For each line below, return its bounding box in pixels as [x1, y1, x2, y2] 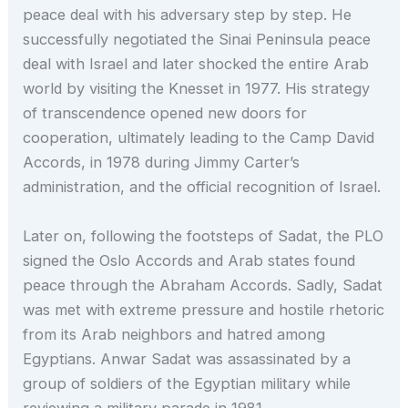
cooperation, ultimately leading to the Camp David [23, 128, 375, 148]
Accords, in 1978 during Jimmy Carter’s [23, 153, 301, 172]
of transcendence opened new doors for [23, 104, 308, 123]
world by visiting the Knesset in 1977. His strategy [23, 79, 371, 98]
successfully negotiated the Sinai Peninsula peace [23, 30, 372, 49]
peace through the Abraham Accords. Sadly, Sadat [23, 275, 383, 294]
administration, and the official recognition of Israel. [23, 178, 382, 197]
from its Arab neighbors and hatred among [23, 324, 326, 343]
